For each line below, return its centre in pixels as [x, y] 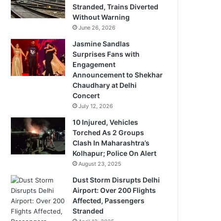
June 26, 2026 [97, 28]
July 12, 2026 [96, 106]
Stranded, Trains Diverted [116, 7]
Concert [86, 95]
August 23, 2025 [100, 164]
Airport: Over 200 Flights [114, 190]
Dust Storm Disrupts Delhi [116, 180]
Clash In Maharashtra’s [111, 143]
